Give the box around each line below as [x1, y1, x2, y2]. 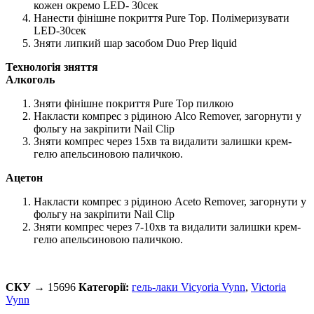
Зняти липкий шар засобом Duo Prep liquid [34, 36, 237, 49]
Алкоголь [6, 73, 55, 86]
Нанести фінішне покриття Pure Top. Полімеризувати [34, 11, 289, 24]
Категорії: [78, 280, 129, 293]
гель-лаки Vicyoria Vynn [132, 280, 245, 293]
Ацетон [6, 171, 43, 184]
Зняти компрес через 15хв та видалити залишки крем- [34, 135, 292, 147]
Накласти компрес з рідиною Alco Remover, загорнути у [34, 109, 301, 122]
